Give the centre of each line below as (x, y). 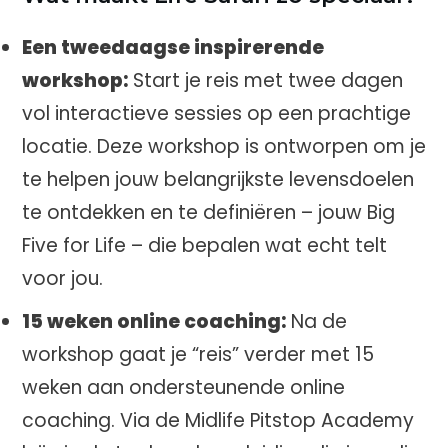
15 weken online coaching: (154, 321)
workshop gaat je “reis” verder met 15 (198, 354)
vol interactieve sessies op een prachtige (216, 113)
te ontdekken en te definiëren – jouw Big (208, 212)
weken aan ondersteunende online (183, 387)
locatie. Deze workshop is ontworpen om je (224, 146)
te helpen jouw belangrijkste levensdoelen (218, 179)
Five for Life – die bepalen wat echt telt (204, 245)
